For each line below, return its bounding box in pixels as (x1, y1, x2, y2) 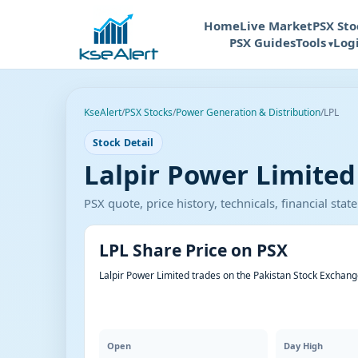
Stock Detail (93, 136, 154, 149)
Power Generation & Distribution (176, 105, 320, 119)
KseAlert (84, 105, 121, 119)
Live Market (240, 18, 312, 34)
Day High (284, 340, 324, 352)
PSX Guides (229, 34, 296, 50)
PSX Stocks (125, 105, 173, 119)
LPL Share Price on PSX (99, 239, 288, 261)
